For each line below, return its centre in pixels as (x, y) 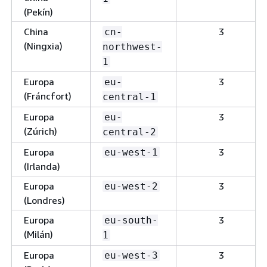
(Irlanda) (42, 166)
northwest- (132, 46)
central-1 (129, 97)
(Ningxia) (43, 46)
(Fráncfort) (48, 96)
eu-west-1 (131, 152)
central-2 (129, 132)
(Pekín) (38, 12)
